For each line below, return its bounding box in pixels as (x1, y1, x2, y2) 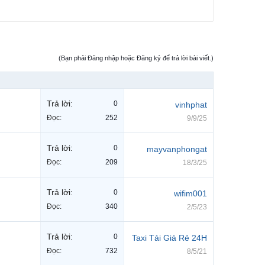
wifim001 (174, 189, 207, 199)
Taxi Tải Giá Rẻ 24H (132, 233, 207, 243)
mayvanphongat (147, 144, 207, 154)
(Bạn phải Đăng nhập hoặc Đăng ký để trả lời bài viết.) (59, 54, 214, 62)
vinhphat (175, 100, 207, 110)
